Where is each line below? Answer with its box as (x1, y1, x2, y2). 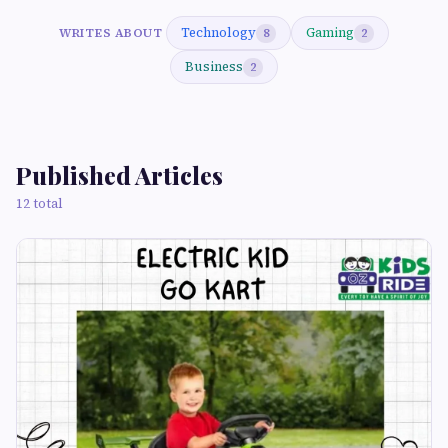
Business (185, 58, 243, 75)
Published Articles (16, 159, 223, 191)
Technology (181, 24, 256, 41)
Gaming (306, 24, 354, 41)
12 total (16, 195, 63, 212)
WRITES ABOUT (59, 24, 162, 41)
